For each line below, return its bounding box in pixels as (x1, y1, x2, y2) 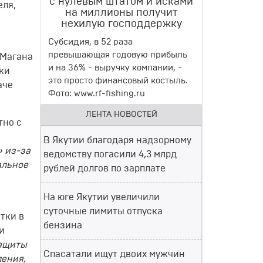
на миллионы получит (65, 8, 178, 18)
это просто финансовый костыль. (48, 76, 188, 85)
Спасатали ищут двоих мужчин (43, 249, 185, 259)
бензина (43, 221, 82, 230)
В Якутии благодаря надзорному (43, 136, 191, 145)
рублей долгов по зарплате (43, 164, 166, 173)
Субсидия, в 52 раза (48, 38, 133, 46)
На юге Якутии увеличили (43, 193, 160, 202)
